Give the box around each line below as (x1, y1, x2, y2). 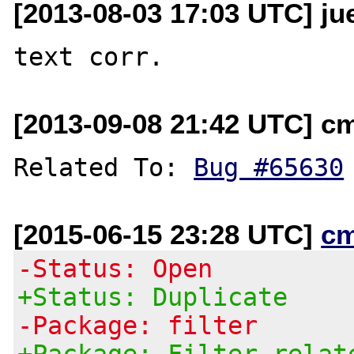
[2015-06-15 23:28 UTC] (13, 218, 322, 250)
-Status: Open (17, 254, 213, 283)
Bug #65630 (194, 153, 345, 182)
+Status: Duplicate (17, 282, 288, 311)
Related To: (13, 153, 194, 182)
